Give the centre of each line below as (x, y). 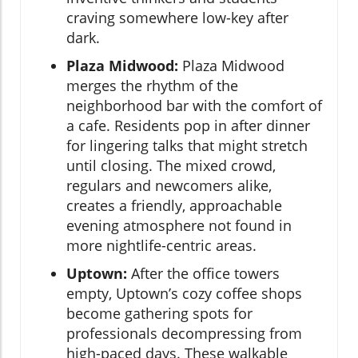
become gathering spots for (159, 313)
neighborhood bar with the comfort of (194, 105)
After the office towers (203, 273)
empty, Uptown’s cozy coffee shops (184, 293)
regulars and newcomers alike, (169, 185)
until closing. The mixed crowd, (171, 165)
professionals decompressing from (184, 333)
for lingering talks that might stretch (187, 145)
